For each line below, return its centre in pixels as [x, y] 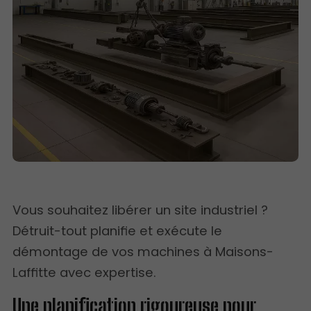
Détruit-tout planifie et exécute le [118, 230]
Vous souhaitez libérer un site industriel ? [141, 210]
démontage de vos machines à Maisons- [143, 251]
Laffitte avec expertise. [85, 272]
